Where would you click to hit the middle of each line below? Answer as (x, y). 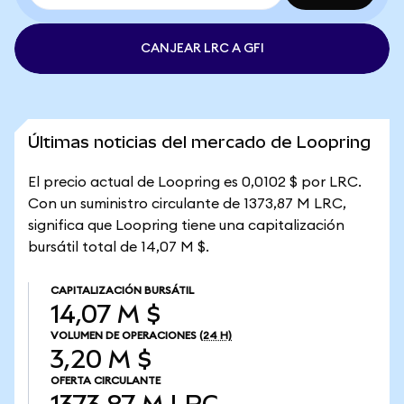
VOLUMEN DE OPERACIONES (124, 335)
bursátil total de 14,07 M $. (119, 247)
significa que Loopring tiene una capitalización (186, 225)
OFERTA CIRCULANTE (106, 381)
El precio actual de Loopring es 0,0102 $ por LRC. (195, 182)
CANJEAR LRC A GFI (202, 49)
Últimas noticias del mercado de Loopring (199, 142)
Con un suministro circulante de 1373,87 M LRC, (187, 204)
